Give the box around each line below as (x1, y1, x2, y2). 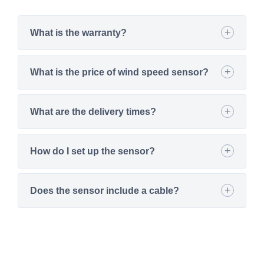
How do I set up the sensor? (30, 146, 155, 156)
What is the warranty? (30, 27, 127, 38)
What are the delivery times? (30, 106, 156, 117)
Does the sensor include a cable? (30, 185, 179, 196)
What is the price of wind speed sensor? (30, 67, 209, 77)
